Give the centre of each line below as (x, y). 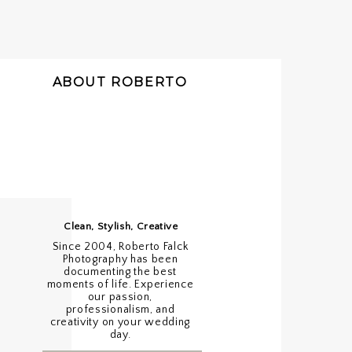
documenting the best (120, 272)
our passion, (120, 297)
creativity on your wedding (120, 322)
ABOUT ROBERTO (120, 82)
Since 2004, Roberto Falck (120, 247)
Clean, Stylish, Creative (121, 226)
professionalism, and (120, 310)
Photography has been (120, 259)
